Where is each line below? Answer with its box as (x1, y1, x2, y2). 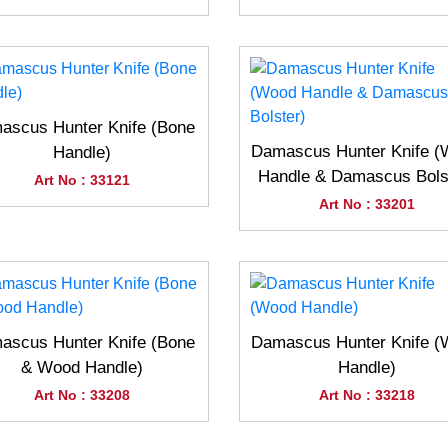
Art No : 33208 (33, 387, 130, 403)
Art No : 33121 (33, 172, 130, 188)
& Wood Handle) (20, 358, 143, 377)
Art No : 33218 (318, 387, 415, 403)
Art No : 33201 (318, 196, 415, 212)
